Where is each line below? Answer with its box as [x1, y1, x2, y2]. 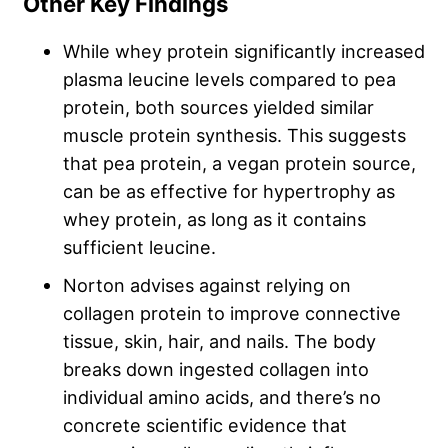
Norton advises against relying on [63, 273, 351, 296]
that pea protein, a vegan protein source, [63, 151, 416, 174]
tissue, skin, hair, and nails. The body [63, 329, 376, 352]
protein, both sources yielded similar [63, 95, 374, 118]
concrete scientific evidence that [63, 413, 347, 436]
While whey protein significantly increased [63, 39, 425, 62]
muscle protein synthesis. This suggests [63, 123, 406, 146]
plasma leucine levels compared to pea [63, 67, 396, 90]
